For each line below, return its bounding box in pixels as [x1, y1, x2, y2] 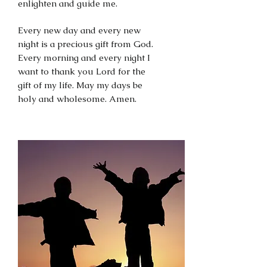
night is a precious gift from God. [18, 38, 153, 49]
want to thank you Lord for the [18, 66, 145, 77]
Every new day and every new [18, 24, 141, 36]
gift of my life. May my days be [18, 79, 142, 91]
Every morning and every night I [18, 52, 150, 63]
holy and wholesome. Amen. [18, 93, 136, 104]
